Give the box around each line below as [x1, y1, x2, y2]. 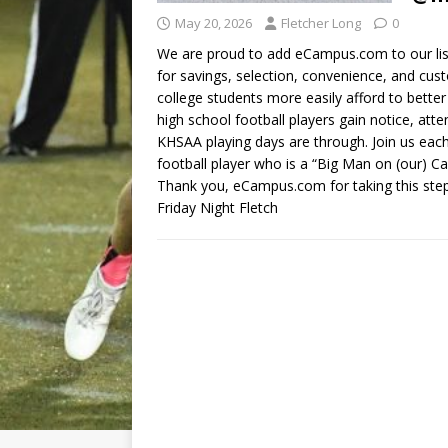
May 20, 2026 [175, 14, 252, 32]
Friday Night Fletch [157, 198, 278, 217]
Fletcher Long [281, 14, 361, 32]
